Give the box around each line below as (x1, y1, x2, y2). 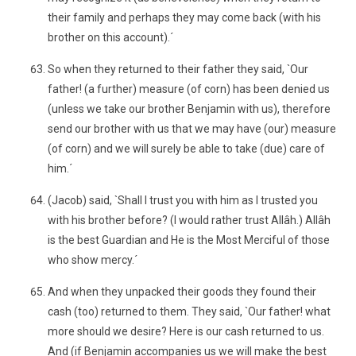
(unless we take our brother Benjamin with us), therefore (48, 103, 331, 115)
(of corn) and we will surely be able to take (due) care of (48, 142, 325, 155)
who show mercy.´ (48, 253, 137, 266)
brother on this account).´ (48, 31, 173, 44)
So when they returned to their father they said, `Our (48, 63, 308, 75)
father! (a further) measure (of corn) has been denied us (48, 83, 330, 95)
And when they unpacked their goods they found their (48, 285, 316, 298)
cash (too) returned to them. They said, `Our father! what (48, 305, 331, 318)
